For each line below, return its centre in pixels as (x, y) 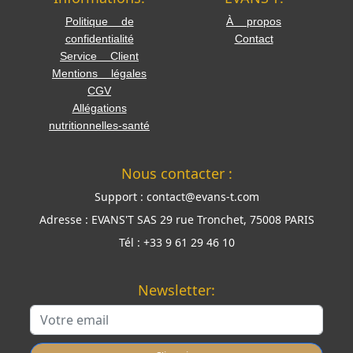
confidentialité (99, 38)
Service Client (99, 56)
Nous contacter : (176, 173)
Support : (119, 196)
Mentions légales (99, 73)
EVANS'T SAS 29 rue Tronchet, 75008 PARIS (203, 219)
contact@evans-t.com (203, 196)
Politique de (99, 21)
